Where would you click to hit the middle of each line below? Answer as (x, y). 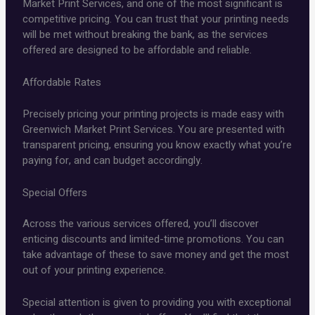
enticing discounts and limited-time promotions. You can (154, 239)
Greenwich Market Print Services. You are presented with (154, 129)
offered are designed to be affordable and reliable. (137, 50)
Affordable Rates (62, 83)
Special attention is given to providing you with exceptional (157, 303)
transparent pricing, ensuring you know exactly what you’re (157, 144)
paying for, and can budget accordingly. (113, 160)
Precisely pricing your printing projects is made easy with (154, 114)
